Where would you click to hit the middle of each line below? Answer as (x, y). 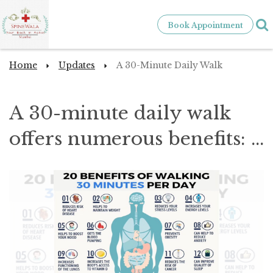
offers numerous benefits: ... (136, 139)
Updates (77, 65)
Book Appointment (205, 25)
